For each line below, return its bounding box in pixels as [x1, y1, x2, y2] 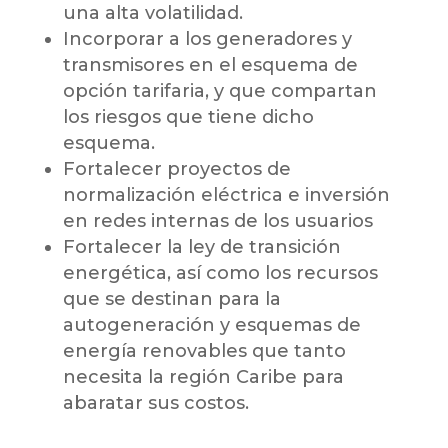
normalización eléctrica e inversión [62, 184, 390, 207]
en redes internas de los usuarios [62, 210, 373, 233]
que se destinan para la [62, 288, 281, 311]
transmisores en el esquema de [62, 54, 358, 77]
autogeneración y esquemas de [62, 314, 361, 337]
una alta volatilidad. [62, 2, 243, 25]
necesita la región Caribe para [62, 366, 344, 389]
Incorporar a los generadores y [62, 28, 352, 51]
